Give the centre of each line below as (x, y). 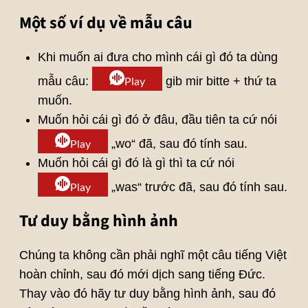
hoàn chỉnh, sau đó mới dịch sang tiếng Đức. (142, 275)
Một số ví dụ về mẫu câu (106, 23)
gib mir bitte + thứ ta (219, 81)
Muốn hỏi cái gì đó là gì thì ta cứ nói (136, 163)
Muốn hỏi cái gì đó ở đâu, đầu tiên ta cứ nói (157, 120)
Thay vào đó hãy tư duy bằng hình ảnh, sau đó (147, 294)
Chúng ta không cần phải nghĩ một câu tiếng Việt (153, 255)
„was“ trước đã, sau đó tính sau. (197, 187)
